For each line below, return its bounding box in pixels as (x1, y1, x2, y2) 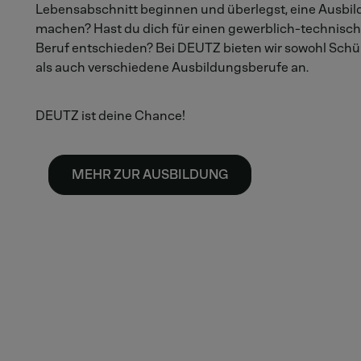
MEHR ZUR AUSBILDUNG (72, 167, 228, 182)
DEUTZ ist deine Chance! (35, 108, 185, 123)
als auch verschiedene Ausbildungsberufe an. (35, 60, 309, 75)
